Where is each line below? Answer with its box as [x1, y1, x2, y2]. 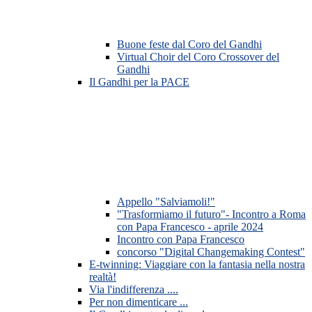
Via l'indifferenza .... [89, 283, 178, 296]
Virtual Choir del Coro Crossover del [117, 51, 279, 63]
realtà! [89, 271, 116, 283]
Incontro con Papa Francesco [117, 233, 244, 246]
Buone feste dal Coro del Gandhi [117, 38, 262, 51]
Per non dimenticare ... [89, 296, 188, 309]
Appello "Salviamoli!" [117, 196, 215, 208]
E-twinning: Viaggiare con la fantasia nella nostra [89, 258, 305, 271]
